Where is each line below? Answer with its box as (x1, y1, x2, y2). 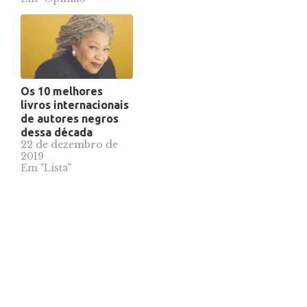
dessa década (21, 126, 93, 139)
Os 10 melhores (21, 85, 103, 98)
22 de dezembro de (21, 138, 118, 151)
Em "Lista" (21, 162, 71, 175)
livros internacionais (21, 99, 129, 112)
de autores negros (21, 112, 119, 125)
